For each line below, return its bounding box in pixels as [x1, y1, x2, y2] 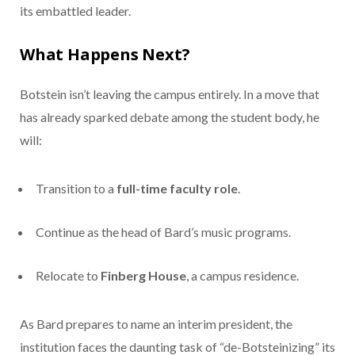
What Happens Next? [20, 44, 190, 66]
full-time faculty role [116, 181, 238, 197]
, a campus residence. [186, 268, 299, 284]
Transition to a [36, 181, 116, 197]
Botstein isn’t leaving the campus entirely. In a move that [20, 86, 319, 102]
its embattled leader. [20, 3, 131, 19]
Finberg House [101, 268, 186, 284]
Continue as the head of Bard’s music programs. [36, 224, 291, 240]
